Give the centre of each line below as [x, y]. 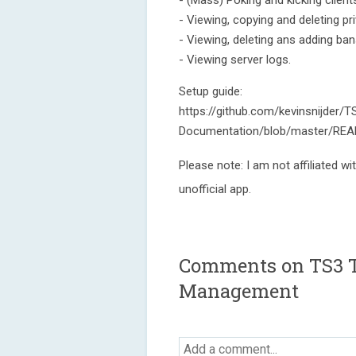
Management [239, 291]
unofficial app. [215, 189]
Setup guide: [211, 91]
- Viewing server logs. [235, 60]
